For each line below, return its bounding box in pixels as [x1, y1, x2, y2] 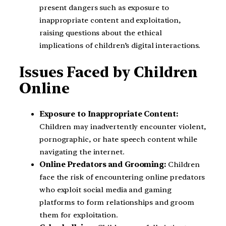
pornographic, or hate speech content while [39, 135, 197, 144]
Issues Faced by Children [19, 63, 198, 81]
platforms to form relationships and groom [39, 198, 194, 207]
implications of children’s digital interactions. [39, 41, 201, 50]
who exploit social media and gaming [39, 185, 172, 195]
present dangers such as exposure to [39, 3, 169, 12]
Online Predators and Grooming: [39, 160, 166, 169]
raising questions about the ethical [39, 28, 162, 37]
